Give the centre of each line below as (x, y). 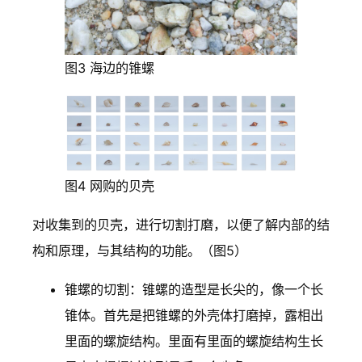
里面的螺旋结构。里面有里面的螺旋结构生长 (194, 341)
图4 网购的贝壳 (109, 185)
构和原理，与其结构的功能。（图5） (140, 250)
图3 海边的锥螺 (109, 67)
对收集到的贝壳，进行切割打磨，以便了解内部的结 (181, 224)
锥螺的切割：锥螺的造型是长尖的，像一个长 (194, 290)
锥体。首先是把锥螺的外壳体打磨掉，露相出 (194, 316)
